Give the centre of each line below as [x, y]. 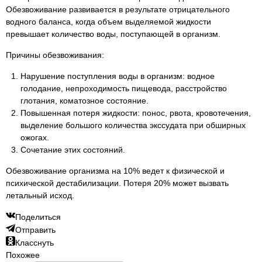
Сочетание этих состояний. [73, 150]
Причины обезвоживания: [55, 55]
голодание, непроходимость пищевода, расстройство [124, 88]
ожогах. [35, 137]
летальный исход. [40, 195]
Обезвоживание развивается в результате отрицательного [118, 9]
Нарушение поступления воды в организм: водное [118, 76]
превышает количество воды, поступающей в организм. [113, 34]
